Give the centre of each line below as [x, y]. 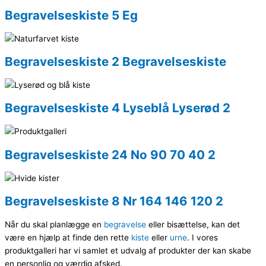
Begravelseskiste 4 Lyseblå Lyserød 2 [118, 108]
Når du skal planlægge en [54, 224]
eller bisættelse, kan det [193, 224]
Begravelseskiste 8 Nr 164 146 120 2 [114, 201]
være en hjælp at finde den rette [68, 237]
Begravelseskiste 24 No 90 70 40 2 [110, 154]
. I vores [202, 237]
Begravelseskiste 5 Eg [71, 15]
